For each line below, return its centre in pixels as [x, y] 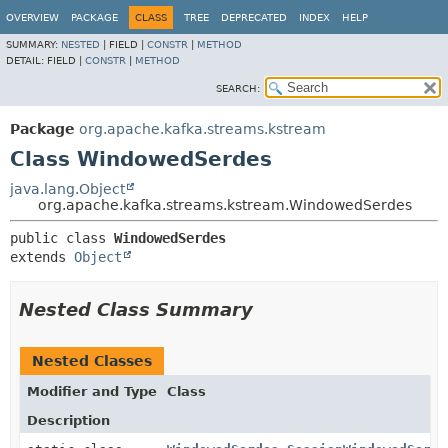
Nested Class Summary [136, 309]
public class [62, 238]
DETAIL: [26, 60]
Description [68, 420]
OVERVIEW [32, 17]
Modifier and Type [92, 391]
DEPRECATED [254, 17]
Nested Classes [92, 361]
